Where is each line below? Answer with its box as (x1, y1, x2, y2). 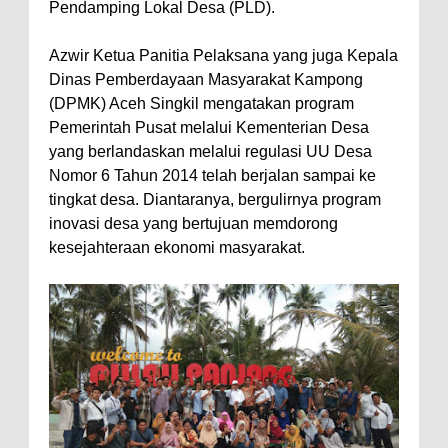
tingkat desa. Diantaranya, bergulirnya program (49, 191, 381, 209)
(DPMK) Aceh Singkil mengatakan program (49, 95, 354, 113)
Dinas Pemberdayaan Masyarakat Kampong (49, 71, 363, 89)
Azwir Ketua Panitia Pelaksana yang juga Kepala (49, 47, 398, 65)
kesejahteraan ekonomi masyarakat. (49, 239, 305, 257)
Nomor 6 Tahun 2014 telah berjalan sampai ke (49, 167, 376, 185)
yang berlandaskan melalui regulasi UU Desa (49, 143, 372, 161)
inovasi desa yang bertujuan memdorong (49, 215, 338, 233)
